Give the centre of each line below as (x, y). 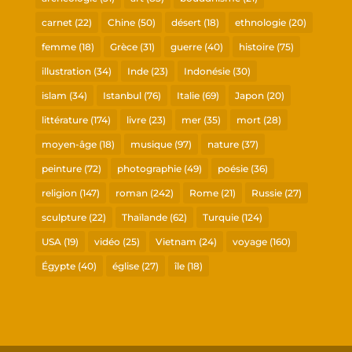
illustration (66, 71)
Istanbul (122, 95)
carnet (57, 22)
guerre (186, 46)
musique (151, 144)
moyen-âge (69, 144)
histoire (256, 46)
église (125, 266)
